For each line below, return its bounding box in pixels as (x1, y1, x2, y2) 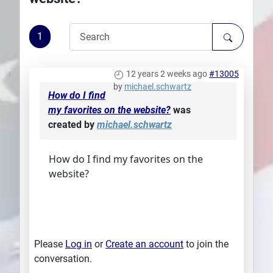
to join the (183, 238, 229, 250)
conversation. (34, 253, 92, 265)
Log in (65, 238, 92, 250)
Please (34, 238, 65, 250)
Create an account (105, 238, 183, 250)
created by (48, 119, 97, 131)
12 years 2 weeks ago (126, 69, 207, 79)
